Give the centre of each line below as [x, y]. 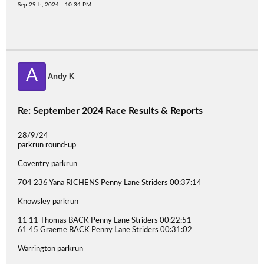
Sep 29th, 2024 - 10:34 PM [55, 5]
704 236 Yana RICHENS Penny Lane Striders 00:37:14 [110, 183]
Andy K [61, 76]
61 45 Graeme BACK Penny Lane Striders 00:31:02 [105, 230]
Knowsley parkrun [48, 202]
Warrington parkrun [50, 249]
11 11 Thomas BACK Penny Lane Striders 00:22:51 [105, 221]
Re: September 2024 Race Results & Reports [110, 111]
